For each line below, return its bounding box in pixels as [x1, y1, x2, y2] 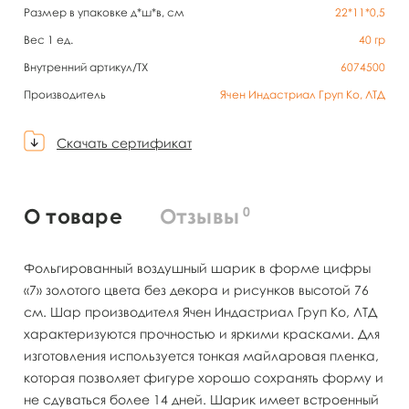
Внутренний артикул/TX [24, 60, 148, 74]
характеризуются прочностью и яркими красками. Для [24, 325, 380, 341]
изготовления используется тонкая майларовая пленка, [24, 347, 379, 363]
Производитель [24, 88, 106, 101]
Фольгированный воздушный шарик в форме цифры [24, 259, 371, 276]
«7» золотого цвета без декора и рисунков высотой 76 [24, 281, 369, 298]
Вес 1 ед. [24, 33, 73, 47]
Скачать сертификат [57, 134, 192, 151]
